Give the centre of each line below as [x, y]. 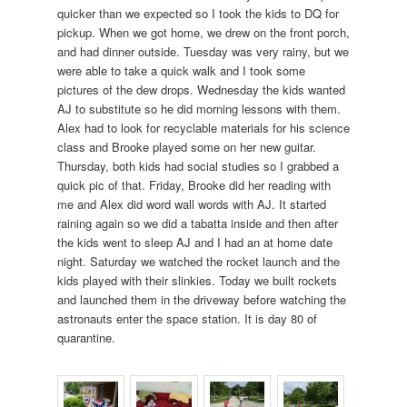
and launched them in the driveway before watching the [201, 300]
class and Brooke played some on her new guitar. [186, 147]
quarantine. [86, 338]
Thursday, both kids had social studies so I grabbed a [198, 166]
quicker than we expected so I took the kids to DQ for [198, 14]
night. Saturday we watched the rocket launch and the [198, 262]
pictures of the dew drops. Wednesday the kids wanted [201, 90]
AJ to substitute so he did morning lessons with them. [199, 109]
